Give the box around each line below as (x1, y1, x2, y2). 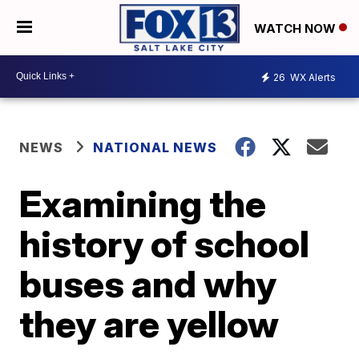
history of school (19, 220, 310, 266)
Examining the (19, 180, 267, 226)
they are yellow (19, 301, 280, 346)
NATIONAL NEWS (93, 139, 218, 155)
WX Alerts (288, 71, 336, 84)
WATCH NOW (254, 20, 339, 36)
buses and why (19, 260, 277, 306)
